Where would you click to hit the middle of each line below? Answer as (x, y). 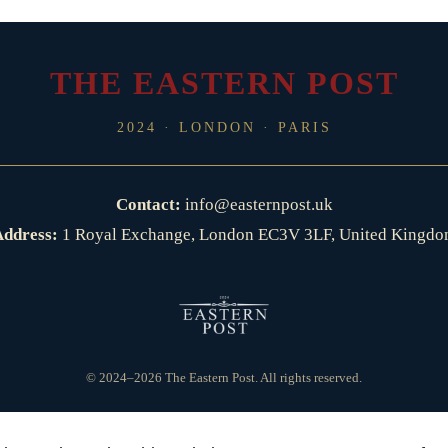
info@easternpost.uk (258, 205)
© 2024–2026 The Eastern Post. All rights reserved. (224, 378)
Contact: (148, 205)
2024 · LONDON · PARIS (224, 128)
